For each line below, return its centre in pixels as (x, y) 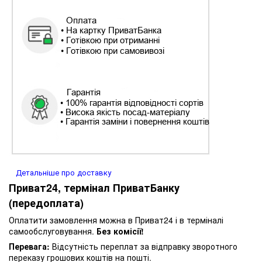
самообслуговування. (53, 231)
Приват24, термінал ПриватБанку (94, 188)
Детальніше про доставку (63, 173)
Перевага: (29, 247)
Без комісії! (120, 231)
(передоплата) (46, 203)
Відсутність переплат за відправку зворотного (144, 247)
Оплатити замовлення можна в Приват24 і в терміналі (116, 220)
